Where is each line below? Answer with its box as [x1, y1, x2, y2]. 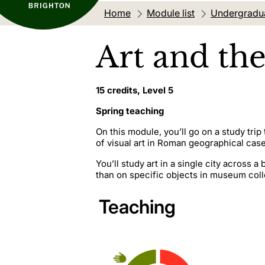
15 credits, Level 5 [96, 84, 173, 96]
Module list [147, 7, 195, 19]
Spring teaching [96, 105, 164, 117]
